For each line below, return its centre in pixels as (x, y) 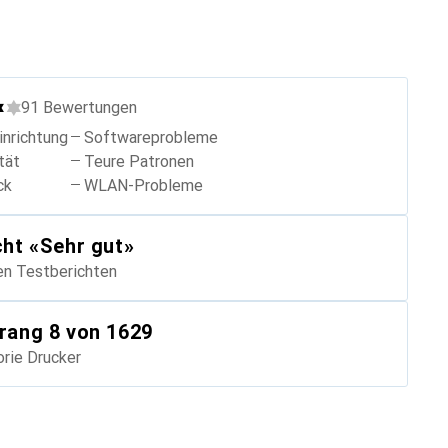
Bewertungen (89, 107)
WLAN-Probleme (143, 185)
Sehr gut (81, 246)
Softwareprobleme (151, 137)
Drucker (54, 357)
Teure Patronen (139, 161)
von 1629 (106, 332)
